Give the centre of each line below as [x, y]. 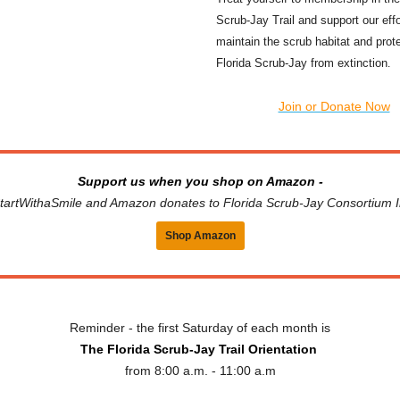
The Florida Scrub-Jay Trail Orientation [200, 349]
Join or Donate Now [334, 106]
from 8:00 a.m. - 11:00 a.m [200, 371]
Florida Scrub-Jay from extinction [302, 63]
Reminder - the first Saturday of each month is [200, 328]
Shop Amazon [200, 236]
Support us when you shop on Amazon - [200, 181]
